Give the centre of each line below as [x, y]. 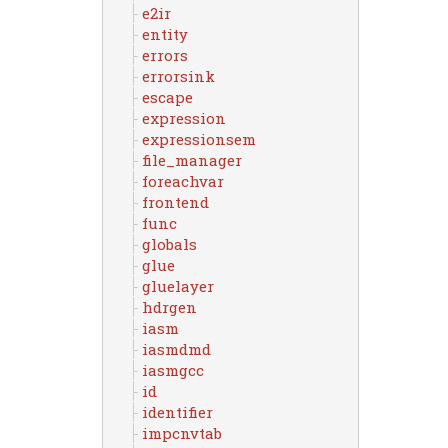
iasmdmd [176, 349]
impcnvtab [181, 433]
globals [169, 244]
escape [167, 97]
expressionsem [198, 139]
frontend [175, 202]
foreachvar [182, 181]
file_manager [191, 160]
